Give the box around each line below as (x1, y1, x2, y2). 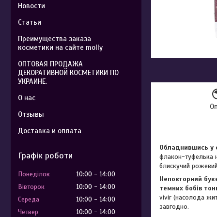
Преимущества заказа (18, 34, 91, 43)
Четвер (18, 208, 38, 216)
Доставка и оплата (18, 126, 81, 135)
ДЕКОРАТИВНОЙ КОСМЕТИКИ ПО (18, 68, 119, 77)
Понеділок (18, 170, 50, 178)
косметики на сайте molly (18, 43, 103, 52)
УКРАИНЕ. (18, 77, 47, 86)
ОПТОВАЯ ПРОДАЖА (18, 60, 83, 68)
